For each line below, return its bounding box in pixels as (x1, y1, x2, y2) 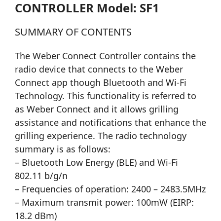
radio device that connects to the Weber (15, 63, 183, 75)
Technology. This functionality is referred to (15, 90, 196, 102)
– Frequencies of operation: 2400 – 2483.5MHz (15, 183, 206, 195)
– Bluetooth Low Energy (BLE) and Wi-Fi (15, 156, 178, 169)
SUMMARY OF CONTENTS (15, 25, 132, 39)
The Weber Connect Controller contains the (15, 50, 196, 62)
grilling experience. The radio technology (15, 130, 186, 142)
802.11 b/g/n (15, 170, 68, 182)
